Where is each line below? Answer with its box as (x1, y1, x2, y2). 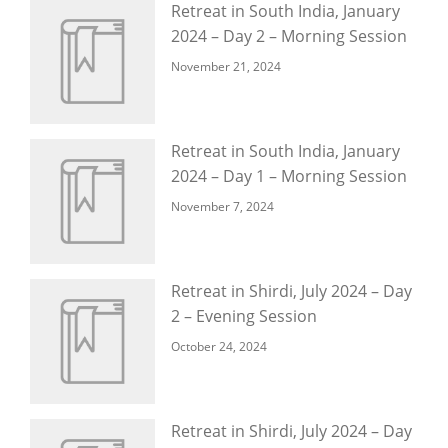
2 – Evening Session (171, 305, 317, 327)
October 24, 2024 (171, 338, 267, 355)
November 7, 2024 (171, 198, 274, 215)
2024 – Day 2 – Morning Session (171, 25, 407, 47)
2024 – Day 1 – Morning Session (171, 165, 407, 187)
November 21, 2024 (171, 58, 281, 75)
